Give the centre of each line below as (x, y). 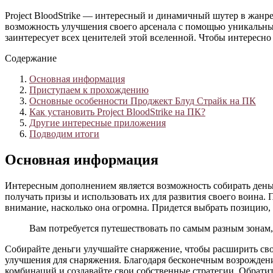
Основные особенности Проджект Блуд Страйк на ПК (143, 101)
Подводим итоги (64, 133)
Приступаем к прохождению (89, 90)
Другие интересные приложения (97, 122)
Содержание (31, 58)
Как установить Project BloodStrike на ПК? (117, 112)
